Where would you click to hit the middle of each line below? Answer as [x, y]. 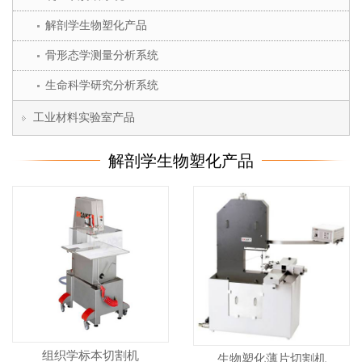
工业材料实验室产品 [84, 117]
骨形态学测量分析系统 [102, 55]
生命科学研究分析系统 [102, 85]
